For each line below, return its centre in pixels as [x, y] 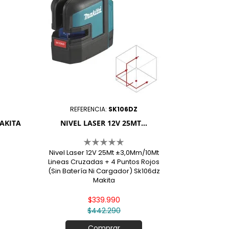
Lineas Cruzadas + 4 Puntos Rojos [104, 162]
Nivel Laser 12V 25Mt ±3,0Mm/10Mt [104, 153]
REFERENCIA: [89, 109]
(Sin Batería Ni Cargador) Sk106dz [104, 171]
